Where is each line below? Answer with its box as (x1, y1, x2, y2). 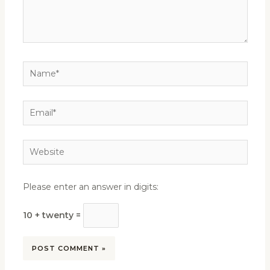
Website (22, 141, 57, 152)
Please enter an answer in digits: (22, 181, 159, 192)
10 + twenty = (22, 210, 83, 221)
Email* (22, 102, 49, 113)
